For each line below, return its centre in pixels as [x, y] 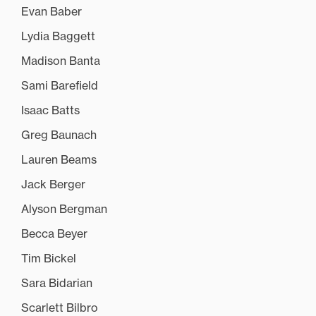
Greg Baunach [59, 135]
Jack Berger [53, 184]
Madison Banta [61, 61]
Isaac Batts [50, 110]
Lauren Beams [59, 160]
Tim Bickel [49, 259]
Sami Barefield [60, 86]
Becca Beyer [54, 234]
